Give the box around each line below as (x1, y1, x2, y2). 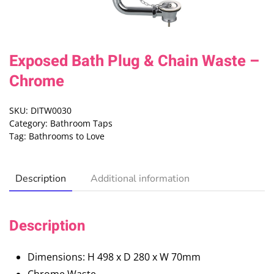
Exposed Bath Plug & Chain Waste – (9, 50, 259, 73)
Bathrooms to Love (29, 130, 105, 143)
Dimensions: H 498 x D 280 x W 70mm (28, 250, 201, 264)
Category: (9, 117, 50, 130)
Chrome (9, 70, 64, 94)
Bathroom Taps (50, 117, 113, 130)
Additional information (91, 172, 190, 186)
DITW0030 (31, 105, 72, 117)
